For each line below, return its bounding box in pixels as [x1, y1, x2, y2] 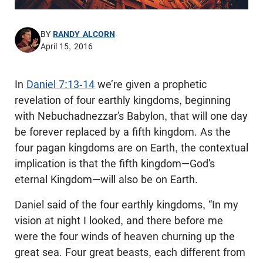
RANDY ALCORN [53, 29, 115, 39]
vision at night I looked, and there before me [15, 214, 223, 227]
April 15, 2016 [41, 41, 93, 51]
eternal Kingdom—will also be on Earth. [15, 173, 198, 186]
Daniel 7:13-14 [26, 78, 95, 91]
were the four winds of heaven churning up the [15, 230, 235, 243]
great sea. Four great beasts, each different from [15, 246, 245, 259]
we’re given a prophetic [95, 78, 207, 91]
